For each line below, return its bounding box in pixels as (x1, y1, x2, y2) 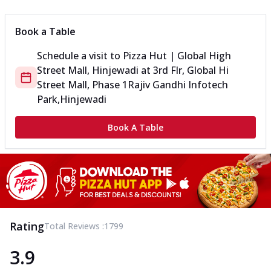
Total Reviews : (44, 220, 104, 232)
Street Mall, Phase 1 (37, 78, 128, 92)
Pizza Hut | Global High (123, 49, 231, 63)
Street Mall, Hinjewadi (37, 64, 139, 77)
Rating (10, 218, 44, 233)
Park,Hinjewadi (37, 93, 106, 106)
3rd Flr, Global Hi (153, 64, 229, 77)
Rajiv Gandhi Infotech (128, 78, 228, 92)
